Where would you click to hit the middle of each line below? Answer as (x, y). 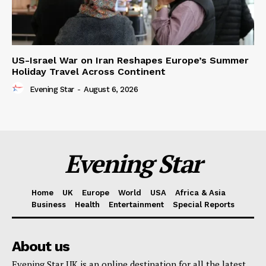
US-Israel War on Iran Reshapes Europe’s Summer (130, 61)
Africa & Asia (200, 193)
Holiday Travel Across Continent (89, 72)
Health (87, 205)
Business (49, 205)
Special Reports (204, 205)
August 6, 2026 (111, 89)
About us (41, 247)
